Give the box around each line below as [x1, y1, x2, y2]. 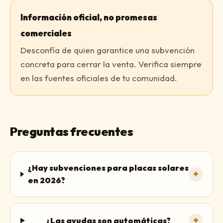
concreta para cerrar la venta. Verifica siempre [20, 59, 202, 69]
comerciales [20, 28, 72, 38]
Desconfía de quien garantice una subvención [20, 45, 195, 55]
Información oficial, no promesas [20, 12, 157, 22]
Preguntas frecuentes [10, 124, 133, 139]
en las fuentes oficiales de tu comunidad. [20, 73, 177, 83]
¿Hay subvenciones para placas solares [27, 163, 189, 173]
